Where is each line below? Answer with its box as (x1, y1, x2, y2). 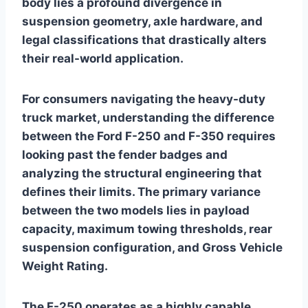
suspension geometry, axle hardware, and (22, 14, 263, 28)
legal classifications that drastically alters (22, 33, 267, 47)
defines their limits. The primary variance (22, 185, 261, 199)
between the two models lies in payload (22, 203, 250, 217)
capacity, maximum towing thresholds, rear (22, 222, 272, 236)
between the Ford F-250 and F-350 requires (22, 129, 276, 143)
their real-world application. (22, 52, 184, 65)
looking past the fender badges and (22, 148, 228, 162)
